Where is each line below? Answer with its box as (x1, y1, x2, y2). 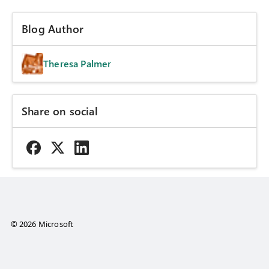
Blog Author (22, 22, 83, 37)
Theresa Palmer (43, 57, 112, 70)
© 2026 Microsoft (10, 219, 74, 230)
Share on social (22, 104, 98, 119)
